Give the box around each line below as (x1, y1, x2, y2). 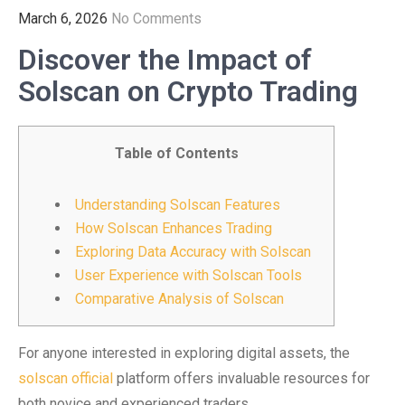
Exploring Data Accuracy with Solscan (75, 243, 311, 260)
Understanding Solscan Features (75, 196, 280, 213)
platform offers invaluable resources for (113, 370, 370, 387)
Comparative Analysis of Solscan (75, 290, 284, 307)
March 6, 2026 (18, 10, 108, 27)
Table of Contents (114, 145, 239, 162)
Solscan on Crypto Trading (18, 74, 358, 108)
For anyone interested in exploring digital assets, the (18, 344, 350, 362)
